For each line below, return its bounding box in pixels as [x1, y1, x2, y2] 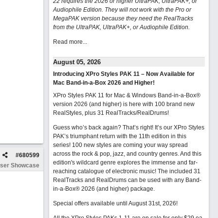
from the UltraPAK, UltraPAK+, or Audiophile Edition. [53, 24, 190, 31]
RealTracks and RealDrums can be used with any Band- [53, 177, 201, 183]
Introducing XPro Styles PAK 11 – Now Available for [53, 71, 195, 77]
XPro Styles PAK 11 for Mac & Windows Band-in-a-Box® [53, 92, 200, 99]
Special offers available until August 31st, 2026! [53, 200, 178, 207]
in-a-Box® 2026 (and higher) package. [53, 185, 155, 192]
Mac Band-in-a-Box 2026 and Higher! [53, 79, 155, 86]
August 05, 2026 [53, 58, 101, 66]
